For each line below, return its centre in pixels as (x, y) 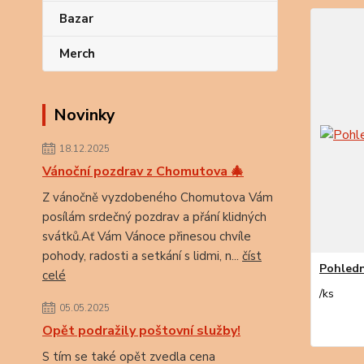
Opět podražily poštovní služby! (141, 331)
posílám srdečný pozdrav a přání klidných (154, 217)
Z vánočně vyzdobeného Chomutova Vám (158, 197)
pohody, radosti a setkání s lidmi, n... (142, 256)
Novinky (84, 115)
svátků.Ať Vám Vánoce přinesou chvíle (147, 236)
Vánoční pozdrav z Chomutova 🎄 (143, 171)
